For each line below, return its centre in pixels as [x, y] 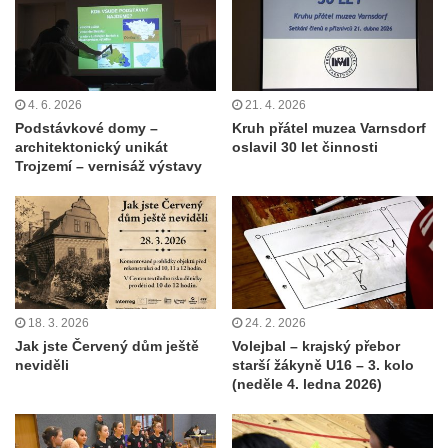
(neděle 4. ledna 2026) [307, 384]
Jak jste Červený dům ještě [107, 346]
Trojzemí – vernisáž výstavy [108, 165]
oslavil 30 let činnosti [305, 146]
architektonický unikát [91, 146]
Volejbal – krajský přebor [316, 346]
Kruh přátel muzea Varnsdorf [329, 127]
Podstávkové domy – [86, 127]
